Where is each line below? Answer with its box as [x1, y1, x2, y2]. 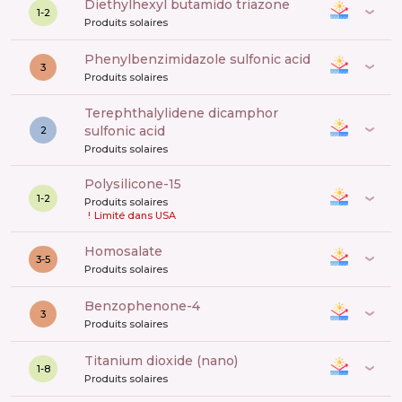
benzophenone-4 [94, 297, 200, 314]
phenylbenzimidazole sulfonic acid [94, 50, 310, 67]
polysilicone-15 [94, 175, 181, 192]
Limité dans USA [94, 208, 176, 222]
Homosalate [95, 242, 162, 259]
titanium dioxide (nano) [93, 352, 238, 369]
